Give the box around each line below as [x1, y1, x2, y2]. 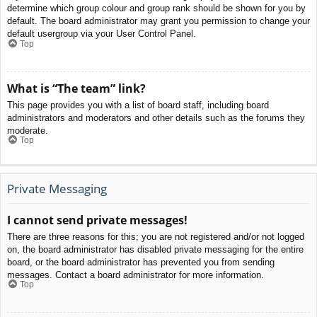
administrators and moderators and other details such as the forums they [7, 112, 305, 123]
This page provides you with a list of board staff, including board [7, 99, 269, 110]
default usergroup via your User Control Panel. [7, 28, 196, 40]
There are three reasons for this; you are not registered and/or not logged [7, 231, 304, 242]
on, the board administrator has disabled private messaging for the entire [7, 243, 304, 255]
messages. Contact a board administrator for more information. [7, 269, 264, 280]
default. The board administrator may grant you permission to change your [7, 16, 310, 27]
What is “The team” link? [7, 80, 146, 96]
